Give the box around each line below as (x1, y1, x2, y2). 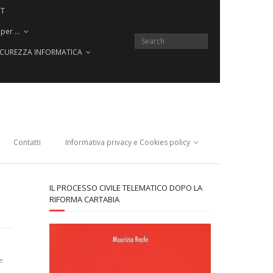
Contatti (13, 137, 41, 147)
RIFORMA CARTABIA (49, 194, 119, 205)
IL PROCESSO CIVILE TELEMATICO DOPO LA (49, 182, 202, 193)
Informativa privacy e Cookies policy (65, 137, 190, 147)
